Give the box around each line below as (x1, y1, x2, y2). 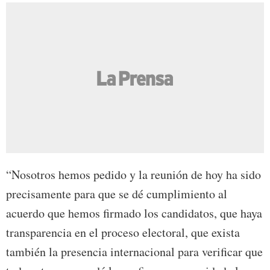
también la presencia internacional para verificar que (6, 243, 263, 260)
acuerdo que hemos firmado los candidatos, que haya (6, 205, 262, 222)
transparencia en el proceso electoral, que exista (6, 224, 240, 241)
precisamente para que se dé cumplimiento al (6, 186, 227, 202)
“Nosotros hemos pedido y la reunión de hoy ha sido (6, 166, 261, 183)
